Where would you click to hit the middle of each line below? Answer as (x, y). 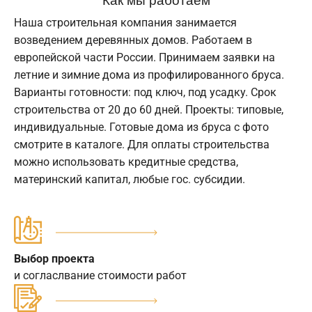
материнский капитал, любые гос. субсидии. (130, 180)
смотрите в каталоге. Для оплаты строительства (142, 145)
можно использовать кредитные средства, (126, 162)
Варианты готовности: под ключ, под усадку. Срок (145, 93)
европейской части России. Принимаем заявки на (145, 58)
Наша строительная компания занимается (125, 23)
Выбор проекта (54, 259)
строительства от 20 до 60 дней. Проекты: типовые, (149, 110)
